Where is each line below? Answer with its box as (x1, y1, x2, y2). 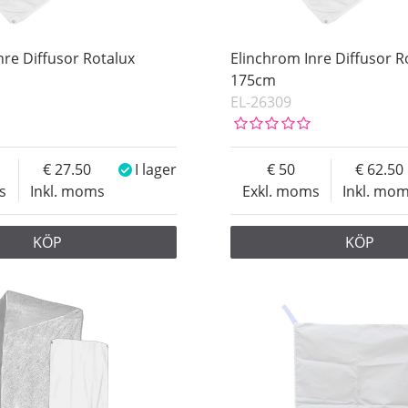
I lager (135, 159, 178, 180)
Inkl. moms (29, 181, 105, 202)
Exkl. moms (241, 181, 320, 202)
